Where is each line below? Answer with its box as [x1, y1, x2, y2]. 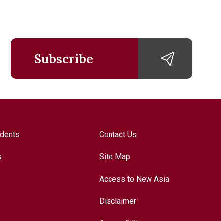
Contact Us [99, 130, 137, 139]
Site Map [99, 152, 131, 161]
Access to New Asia [99, 174, 170, 184]
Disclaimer [99, 196, 137, 206]
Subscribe [34, 51, 93, 67]
